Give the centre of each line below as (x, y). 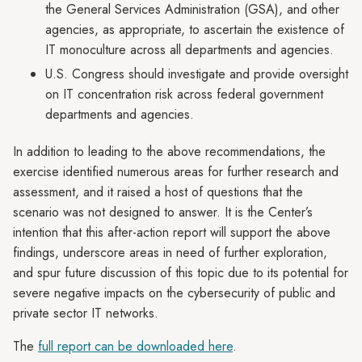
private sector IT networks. (88, 313)
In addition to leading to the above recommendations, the (169, 152)
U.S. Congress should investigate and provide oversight (197, 74)
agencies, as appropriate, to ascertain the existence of (195, 29)
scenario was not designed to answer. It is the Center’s (163, 212)
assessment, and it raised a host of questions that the (158, 192)
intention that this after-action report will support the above (172, 232)
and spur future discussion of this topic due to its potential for (181, 273)
